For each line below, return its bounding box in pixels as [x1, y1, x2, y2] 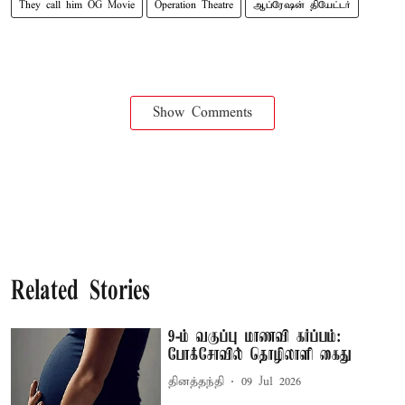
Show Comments [153, 104, 252, 121]
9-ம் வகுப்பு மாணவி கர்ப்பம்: [168, 327, 342, 346]
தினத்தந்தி [168, 374, 225, 390]
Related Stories [11, 278, 150, 306]
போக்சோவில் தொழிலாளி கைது [168, 345, 353, 364]
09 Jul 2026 [241, 374, 302, 390]
